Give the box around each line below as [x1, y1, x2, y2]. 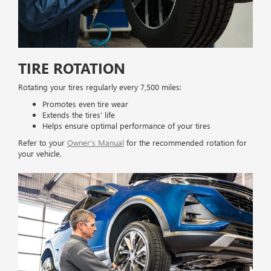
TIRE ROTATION [18, 58, 125, 78]
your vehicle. [18, 148, 62, 159]
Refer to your [18, 137, 67, 148]
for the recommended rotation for [124, 137, 247, 148]
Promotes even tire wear [42, 99, 128, 109]
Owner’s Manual [67, 137, 124, 148]
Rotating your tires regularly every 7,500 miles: [18, 82, 181, 93]
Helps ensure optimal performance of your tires [42, 120, 211, 131]
